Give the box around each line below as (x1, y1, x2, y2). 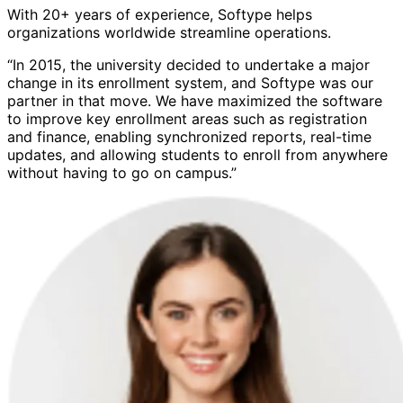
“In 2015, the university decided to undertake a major (7, 56, 370, 75)
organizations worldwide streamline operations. (7, 23, 331, 42)
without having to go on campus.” (7, 164, 237, 183)
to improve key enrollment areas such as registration (7, 110, 367, 129)
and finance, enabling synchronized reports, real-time (7, 128, 372, 147)
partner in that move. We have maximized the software (7, 92, 382, 111)
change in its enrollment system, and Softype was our (7, 74, 373, 93)
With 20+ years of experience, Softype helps (7, 5, 312, 24)
